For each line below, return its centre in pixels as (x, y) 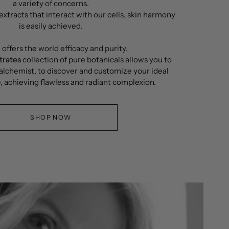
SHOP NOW (51, 117)
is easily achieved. (51, 26)
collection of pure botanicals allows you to (96, 60)
